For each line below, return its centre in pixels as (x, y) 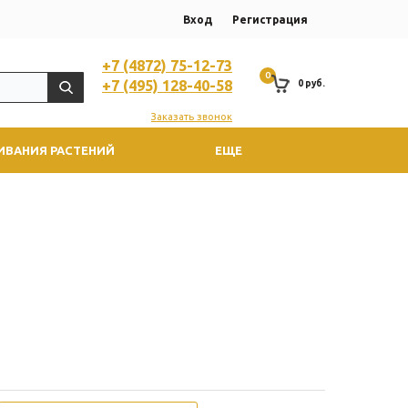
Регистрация (270, 19)
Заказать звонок (192, 117)
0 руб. (311, 84)
